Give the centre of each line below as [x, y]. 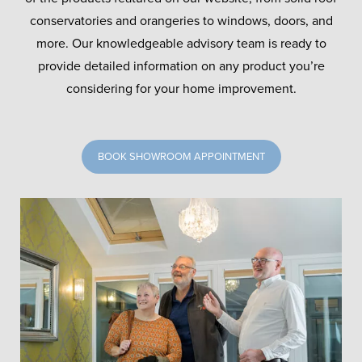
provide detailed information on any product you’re [181, 67]
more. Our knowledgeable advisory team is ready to [181, 44]
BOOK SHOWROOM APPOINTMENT [181, 157]
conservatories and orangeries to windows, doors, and [181, 21]
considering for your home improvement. [181, 89]
